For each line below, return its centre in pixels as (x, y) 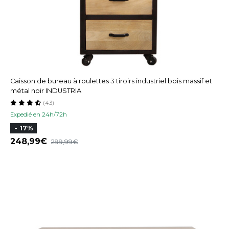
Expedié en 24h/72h (39, 114)
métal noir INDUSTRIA (46, 90)
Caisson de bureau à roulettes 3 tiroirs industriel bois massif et (111, 81)
